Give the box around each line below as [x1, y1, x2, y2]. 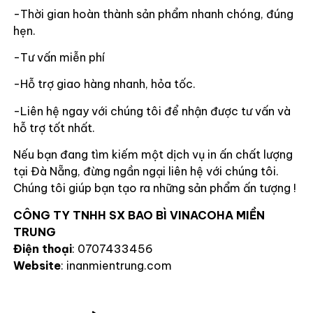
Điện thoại [13, 241, 72, 256]
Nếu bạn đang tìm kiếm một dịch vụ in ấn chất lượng [13, 147, 293, 162]
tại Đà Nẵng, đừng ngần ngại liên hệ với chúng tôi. [13, 164, 282, 179]
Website [13, 258, 61, 272]
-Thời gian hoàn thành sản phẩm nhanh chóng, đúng [13, 6, 293, 21]
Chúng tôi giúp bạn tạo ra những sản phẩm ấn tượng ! [13, 181, 296, 196]
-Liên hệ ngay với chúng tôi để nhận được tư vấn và [13, 103, 291, 118]
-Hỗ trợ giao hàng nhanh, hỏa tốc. [13, 77, 196, 92]
